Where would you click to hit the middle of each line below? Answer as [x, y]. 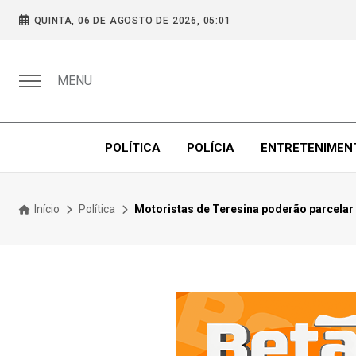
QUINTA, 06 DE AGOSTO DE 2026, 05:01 [132, 21]
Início [46, 209]
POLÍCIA [210, 148]
